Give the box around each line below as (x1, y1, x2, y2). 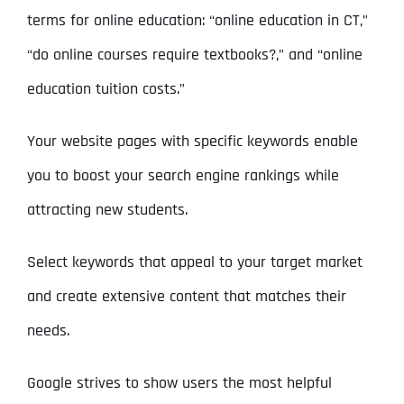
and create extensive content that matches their (26, 286, 346, 308)
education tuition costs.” (26, 78, 185, 100)
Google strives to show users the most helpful (26, 372, 332, 394)
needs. (26, 320, 69, 342)
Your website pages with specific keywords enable (26, 131, 358, 152)
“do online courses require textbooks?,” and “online (26, 44, 363, 66)
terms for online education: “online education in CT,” (26, 10, 368, 32)
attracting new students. (26, 199, 188, 221)
